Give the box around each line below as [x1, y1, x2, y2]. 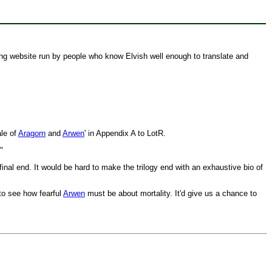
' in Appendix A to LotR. [84, 129, 166, 138]
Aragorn [18, 129, 46, 138]
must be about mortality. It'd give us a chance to [85, 189, 257, 198]
